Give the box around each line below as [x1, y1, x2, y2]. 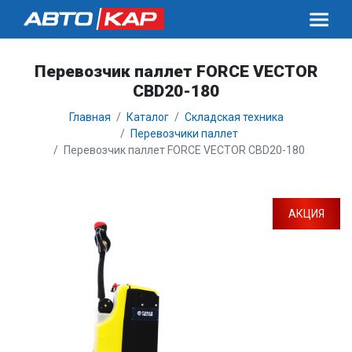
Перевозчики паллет [130, 127, 238, 141]
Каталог [126, 111, 169, 124]
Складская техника [184, 111, 284, 124]
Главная [68, 111, 111, 124]
